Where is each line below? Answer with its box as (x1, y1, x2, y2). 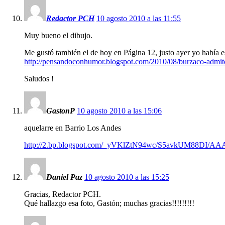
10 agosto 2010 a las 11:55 (96, 14, 181, 23)
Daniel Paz (46, 172, 82, 181)
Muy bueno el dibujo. (24, 31, 92, 40)
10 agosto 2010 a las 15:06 (77, 106, 162, 115)
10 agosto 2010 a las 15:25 (84, 172, 169, 181)
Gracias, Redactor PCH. (24, 189, 101, 198)
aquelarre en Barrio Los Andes (24, 123, 121, 132)
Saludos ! (24, 74, 54, 83)
